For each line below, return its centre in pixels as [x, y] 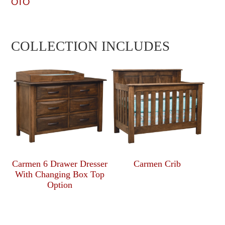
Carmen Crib [157, 164]
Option [60, 185]
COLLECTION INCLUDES [91, 46]
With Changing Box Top [60, 175]
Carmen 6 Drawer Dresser [60, 164]
